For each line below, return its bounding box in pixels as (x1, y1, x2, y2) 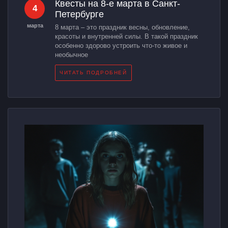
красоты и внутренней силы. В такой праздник (55, 33, 198, 41)
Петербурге (55, 9, 104, 20)
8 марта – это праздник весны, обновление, (55, 23, 190, 32)
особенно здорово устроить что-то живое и (55, 42, 187, 50)
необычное (55, 51, 88, 59)
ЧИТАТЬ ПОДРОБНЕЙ (60, 70, 127, 76)
